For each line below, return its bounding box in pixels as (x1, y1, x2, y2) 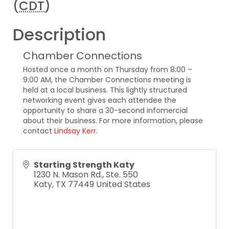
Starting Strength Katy (34, 159, 134, 171)
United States (96, 178, 150, 190)
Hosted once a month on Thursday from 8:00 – (23, 64, 192, 75)
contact (23, 126, 54, 136)
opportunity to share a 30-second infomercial (23, 105, 188, 116)
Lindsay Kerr (54, 126, 96, 136)
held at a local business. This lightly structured (23, 85, 187, 95)
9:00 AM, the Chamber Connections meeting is (23, 75, 191, 85)
